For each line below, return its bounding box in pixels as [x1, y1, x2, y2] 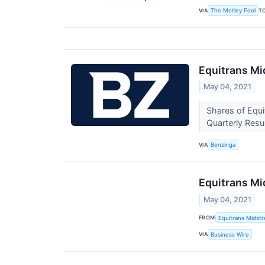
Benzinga [211, 141, 236, 148]
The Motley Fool [211, 7, 256, 14]
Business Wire [211, 231, 250, 238]
